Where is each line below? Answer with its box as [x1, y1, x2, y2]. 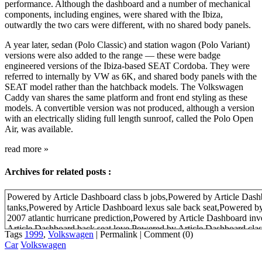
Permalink [98, 229, 140, 240]
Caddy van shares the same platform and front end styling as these [5, 92, 247, 102]
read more [5, 143, 44, 154]
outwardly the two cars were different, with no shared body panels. [5, 19, 251, 30]
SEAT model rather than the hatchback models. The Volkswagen [5, 81, 243, 92]
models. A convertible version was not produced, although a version [5, 102, 254, 113]
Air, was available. [5, 123, 73, 134]
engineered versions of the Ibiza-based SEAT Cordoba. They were [5, 60, 250, 71]
